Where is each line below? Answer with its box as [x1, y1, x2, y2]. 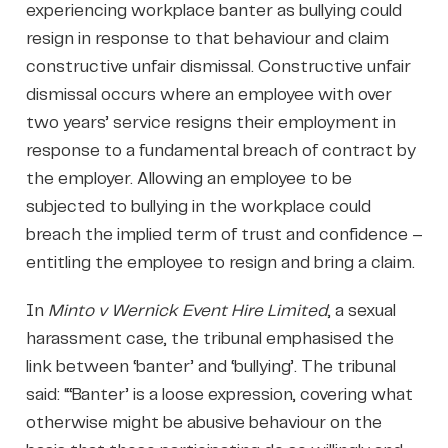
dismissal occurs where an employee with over [25, 86, 392, 103]
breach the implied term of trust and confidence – [25, 226, 423, 243]
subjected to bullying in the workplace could [25, 198, 371, 215]
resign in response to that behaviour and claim [25, 30, 389, 47]
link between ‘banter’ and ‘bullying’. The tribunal [25, 358, 396, 375]
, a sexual [327, 302, 396, 319]
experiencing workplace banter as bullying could [25, 2, 402, 19]
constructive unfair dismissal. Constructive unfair [25, 58, 411, 75]
